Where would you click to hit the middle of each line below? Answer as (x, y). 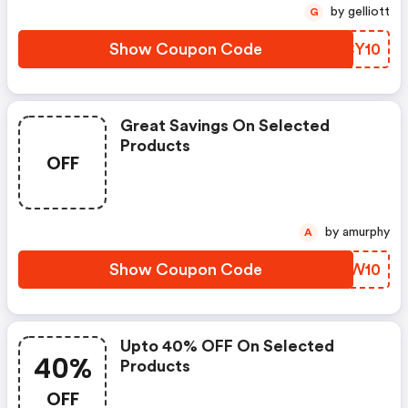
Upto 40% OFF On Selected (227, 346)
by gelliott (369, 12)
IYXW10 (351, 270)
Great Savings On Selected (225, 126)
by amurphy (366, 232)
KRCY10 (350, 49)
